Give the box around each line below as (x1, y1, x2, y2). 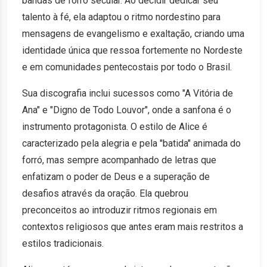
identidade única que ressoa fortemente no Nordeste (22, 45, 243, 56)
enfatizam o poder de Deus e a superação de (22, 171, 210, 182)
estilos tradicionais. (22, 238, 104, 249)
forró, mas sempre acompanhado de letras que (22, 154, 216, 166)
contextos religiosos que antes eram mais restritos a (22, 221, 243, 232)
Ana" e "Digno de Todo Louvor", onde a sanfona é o (22, 104, 231, 116)
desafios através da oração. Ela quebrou (22, 188, 188, 199)
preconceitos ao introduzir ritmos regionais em (22, 204, 217, 216)
